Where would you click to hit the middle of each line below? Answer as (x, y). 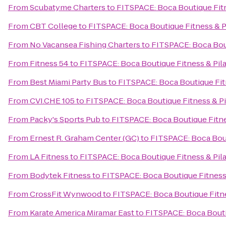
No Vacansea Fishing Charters (85, 45)
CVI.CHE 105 (52, 101)
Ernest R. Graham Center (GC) (84, 138)
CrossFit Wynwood (66, 194)
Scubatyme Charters (68, 7)
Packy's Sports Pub (65, 119)
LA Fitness (49, 157)
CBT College (53, 26)
